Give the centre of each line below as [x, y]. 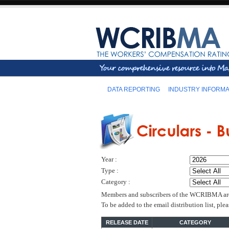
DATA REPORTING [134, 89]
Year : [109, 159]
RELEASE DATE [127, 222]
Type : [110, 171]
